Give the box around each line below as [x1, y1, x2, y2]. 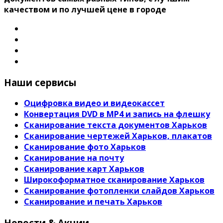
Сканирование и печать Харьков [24, 196, 162, 208]
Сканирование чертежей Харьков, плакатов [24, 130, 212, 142]
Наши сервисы [4, 76, 76, 89]
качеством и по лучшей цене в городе [4, 4, 166, 15]
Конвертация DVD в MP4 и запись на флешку [24, 109, 210, 120]
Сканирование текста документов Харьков [24, 119, 207, 131]
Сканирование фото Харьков [24, 141, 146, 153]
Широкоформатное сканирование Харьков [24, 174, 205, 186]
